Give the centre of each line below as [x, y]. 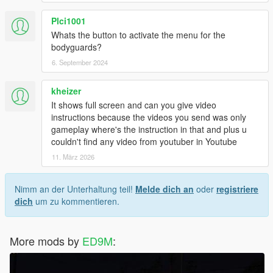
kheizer [66, 91]
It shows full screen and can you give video [134, 105]
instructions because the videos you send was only [149, 117]
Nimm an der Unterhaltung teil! [75, 189]
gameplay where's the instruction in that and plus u [149, 129]
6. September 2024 [80, 62]
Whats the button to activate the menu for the [138, 35]
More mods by [46, 241]
